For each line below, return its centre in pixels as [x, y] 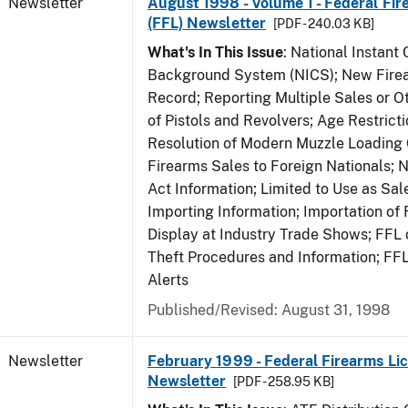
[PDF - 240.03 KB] [323, 24]
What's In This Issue [215, 52]
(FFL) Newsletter [207, 23]
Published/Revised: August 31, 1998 [269, 310]
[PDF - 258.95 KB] [284, 382]
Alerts [168, 280]
